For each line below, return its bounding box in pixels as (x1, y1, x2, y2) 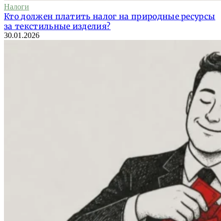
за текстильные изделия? (4, 21, 111, 32)
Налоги (4, 2, 29, 11)
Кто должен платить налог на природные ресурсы (4, 11, 216, 22)
